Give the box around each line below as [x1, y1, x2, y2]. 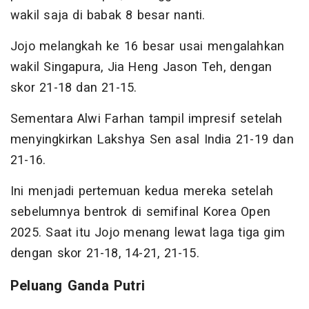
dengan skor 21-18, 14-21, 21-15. [10, 244, 199, 263]
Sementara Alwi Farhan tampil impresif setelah [10, 110, 283, 129]
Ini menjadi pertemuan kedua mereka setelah [10, 182, 273, 201]
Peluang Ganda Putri [10, 276, 145, 297]
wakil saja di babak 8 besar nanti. [10, 6, 206, 26]
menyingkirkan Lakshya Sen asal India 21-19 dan [10, 130, 294, 150]
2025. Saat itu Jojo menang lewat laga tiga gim [10, 223, 286, 243]
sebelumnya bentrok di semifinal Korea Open [10, 203, 270, 222]
